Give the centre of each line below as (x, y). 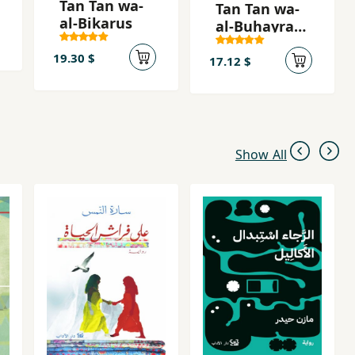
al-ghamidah (261, 44)
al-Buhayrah (260, 26)
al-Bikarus (96, 23)
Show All (261, 155)
